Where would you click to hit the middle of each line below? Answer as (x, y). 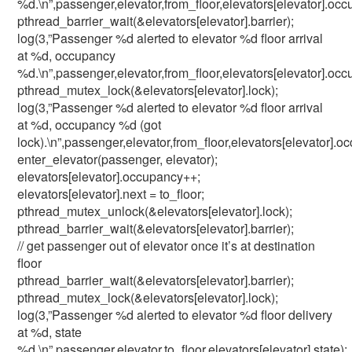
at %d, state (50, 332)
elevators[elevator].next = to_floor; (111, 194)
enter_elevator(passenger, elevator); (118, 159)
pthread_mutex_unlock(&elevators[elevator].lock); (155, 211)
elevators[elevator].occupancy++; (109, 176)
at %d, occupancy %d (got (90, 125)
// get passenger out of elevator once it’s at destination (167, 246)
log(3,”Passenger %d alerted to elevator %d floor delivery (175, 315)
